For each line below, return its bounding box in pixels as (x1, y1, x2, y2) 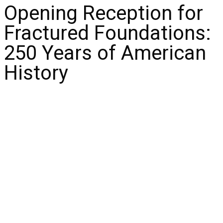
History (4, 61, 68, 85)
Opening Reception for (4, 1, 203, 25)
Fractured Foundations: (4, 21, 211, 45)
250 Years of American (4, 41, 206, 65)
